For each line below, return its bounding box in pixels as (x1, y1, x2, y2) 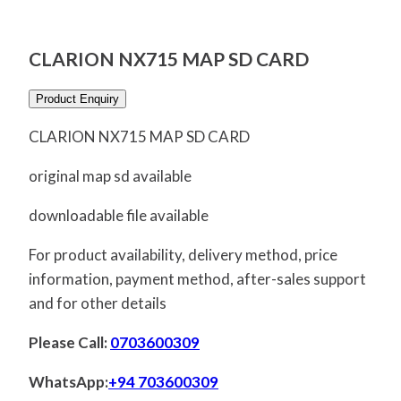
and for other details (29, 294, 166, 313)
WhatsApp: (29, 372, 108, 392)
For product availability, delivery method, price (29, 245, 337, 265)
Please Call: (29, 333, 110, 353)
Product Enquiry (36, 92, 119, 107)
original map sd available (29, 166, 192, 186)
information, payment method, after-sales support (29, 269, 366, 289)
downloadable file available (29, 206, 209, 226)
